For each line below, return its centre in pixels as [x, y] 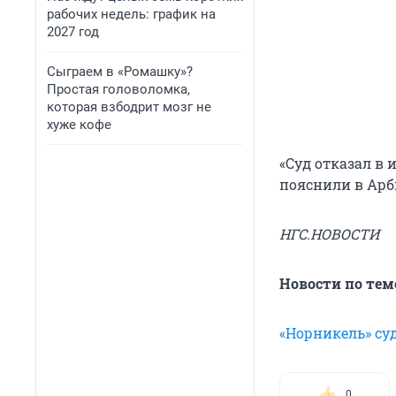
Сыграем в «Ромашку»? [120, 72]
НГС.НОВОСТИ [329, 234]
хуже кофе [79, 125]
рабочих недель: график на [131, 14]
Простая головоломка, [118, 89]
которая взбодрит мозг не [129, 107]
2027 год [73, 32]
